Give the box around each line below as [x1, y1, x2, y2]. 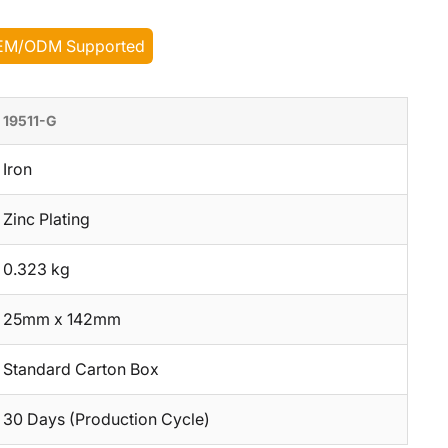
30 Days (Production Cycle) [2, 409, 210, 429]
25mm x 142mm [2, 309, 121, 329]
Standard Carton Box [2, 359, 159, 379]
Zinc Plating [2, 209, 90, 229]
